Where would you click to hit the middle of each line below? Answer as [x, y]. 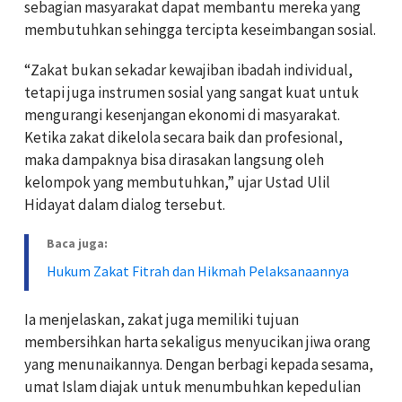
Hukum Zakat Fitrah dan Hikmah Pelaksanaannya [198, 271]
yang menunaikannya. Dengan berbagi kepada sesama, [199, 365]
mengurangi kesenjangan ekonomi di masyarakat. [182, 115]
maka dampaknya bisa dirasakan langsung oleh [174, 160]
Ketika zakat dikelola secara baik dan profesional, [184, 138]
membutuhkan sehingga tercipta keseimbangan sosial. [200, 30]
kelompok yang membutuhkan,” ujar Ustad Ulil [177, 183]
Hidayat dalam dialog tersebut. [125, 205]
